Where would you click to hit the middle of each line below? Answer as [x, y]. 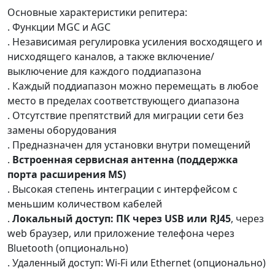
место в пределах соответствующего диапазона [123, 100]
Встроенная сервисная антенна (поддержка [125, 159]
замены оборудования [62, 130]
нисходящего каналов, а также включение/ [111, 56]
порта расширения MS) [67, 174]
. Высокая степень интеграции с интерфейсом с [122, 189]
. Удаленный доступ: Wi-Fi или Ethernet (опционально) [137, 262]
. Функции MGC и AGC [59, 27]
